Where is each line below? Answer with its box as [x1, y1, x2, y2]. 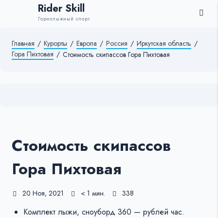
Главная [12, 38, 35, 49]
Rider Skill [38, 1, 85, 16]
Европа [76, 38, 97, 49]
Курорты [44, 38, 67, 49]
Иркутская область [137, 38, 191, 49]
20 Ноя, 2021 [22, 188, 64, 199]
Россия [106, 38, 127, 49]
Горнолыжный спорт [38, 15, 90, 22]
